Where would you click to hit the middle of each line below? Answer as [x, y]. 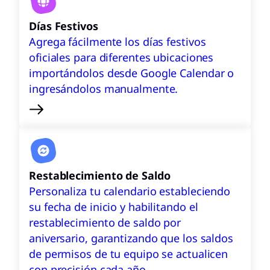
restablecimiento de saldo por [105, 222]
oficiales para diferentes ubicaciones [121, 57]
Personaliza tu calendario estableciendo [130, 191]
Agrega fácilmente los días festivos [118, 42]
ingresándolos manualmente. [104, 89]
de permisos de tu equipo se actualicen [129, 254]
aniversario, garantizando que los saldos [131, 238]
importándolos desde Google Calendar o [132, 73]
